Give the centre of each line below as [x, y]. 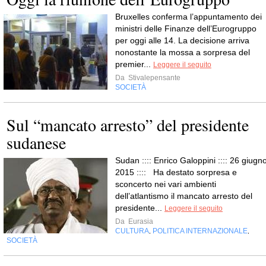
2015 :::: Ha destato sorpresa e [176, 172]
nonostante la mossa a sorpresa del [183, 52]
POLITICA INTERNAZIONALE [200, 231]
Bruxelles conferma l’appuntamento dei [189, 16]
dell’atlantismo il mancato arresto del [184, 196]
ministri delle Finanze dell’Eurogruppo [186, 28]
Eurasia [140, 221]
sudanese [36, 142]
